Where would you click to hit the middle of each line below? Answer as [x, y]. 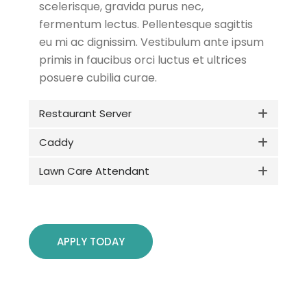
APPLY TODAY [91, 242]
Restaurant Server [85, 114]
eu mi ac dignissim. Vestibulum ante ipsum [151, 42]
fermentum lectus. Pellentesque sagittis [146, 25]
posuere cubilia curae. [98, 78]
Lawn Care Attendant [94, 171]
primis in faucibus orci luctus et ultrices [143, 60]
